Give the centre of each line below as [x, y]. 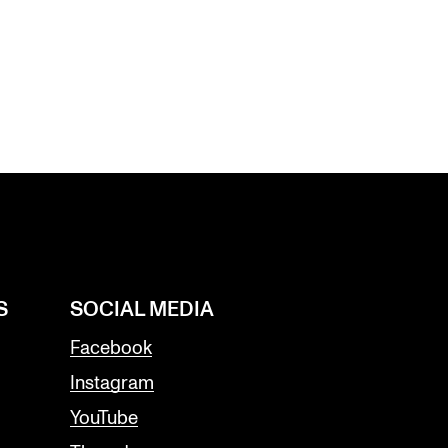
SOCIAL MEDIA [142, 309]
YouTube [104, 418]
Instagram [112, 383]
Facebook [111, 348]
